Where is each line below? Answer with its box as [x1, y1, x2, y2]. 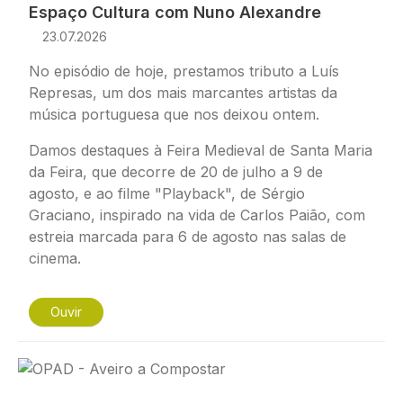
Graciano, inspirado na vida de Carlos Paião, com [29, 205, 365, 224]
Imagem [17, 356, 73, 375]
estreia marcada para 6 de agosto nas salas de [29, 227, 346, 246]
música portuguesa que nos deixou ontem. [29, 104, 319, 123]
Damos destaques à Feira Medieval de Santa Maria [29, 140, 372, 159]
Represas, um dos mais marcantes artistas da [29, 83, 337, 102]
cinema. [29, 248, 81, 267]
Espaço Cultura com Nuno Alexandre [29, 2, 321, 22]
